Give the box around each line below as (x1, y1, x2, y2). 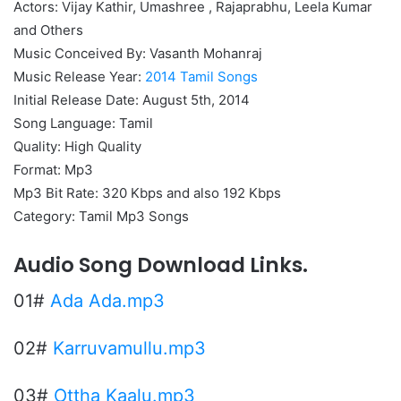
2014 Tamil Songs (145, 67, 258, 85)
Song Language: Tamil (13, 114, 153, 132)
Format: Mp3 (13, 160, 93, 178)
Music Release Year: (13, 67, 145, 85)
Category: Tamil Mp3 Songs (13, 207, 189, 225)
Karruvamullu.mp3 (53, 337, 206, 360)
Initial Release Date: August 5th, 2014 (13, 90, 250, 108)
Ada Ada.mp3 (50, 290, 165, 312)
